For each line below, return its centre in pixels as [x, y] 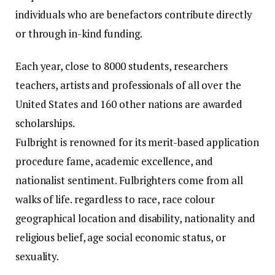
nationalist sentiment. [66, 180]
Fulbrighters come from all [181, 180]
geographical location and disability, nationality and [135, 218]
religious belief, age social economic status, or [121, 237]
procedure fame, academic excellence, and [114, 161]
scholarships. [45, 123]
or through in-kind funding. [79, 33]
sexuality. [37, 256]
